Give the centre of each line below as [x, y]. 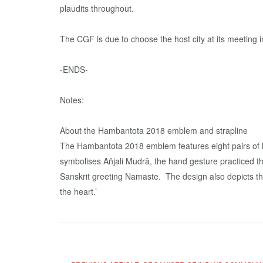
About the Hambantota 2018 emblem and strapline [154, 130]
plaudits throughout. [97, 8]
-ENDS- [74, 69]
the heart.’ [78, 191]
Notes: [72, 100]
